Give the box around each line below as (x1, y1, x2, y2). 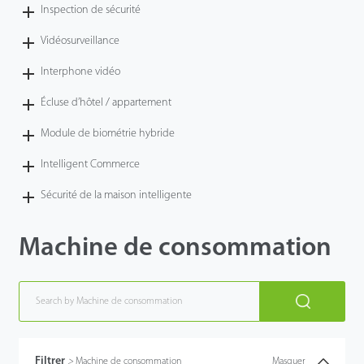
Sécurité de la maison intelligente (41, 188, 193, 201)
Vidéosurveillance (41, 34, 120, 47)
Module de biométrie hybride (41, 127, 175, 140)
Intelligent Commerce (41, 158, 141, 171)
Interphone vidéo (41, 65, 121, 78)
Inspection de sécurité (41, 3, 141, 16)
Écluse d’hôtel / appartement (41, 96, 172, 109)
